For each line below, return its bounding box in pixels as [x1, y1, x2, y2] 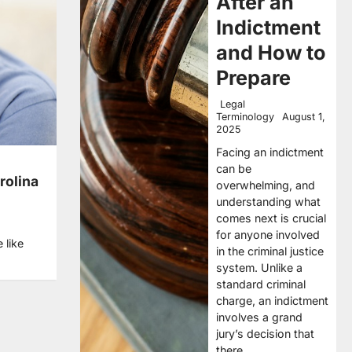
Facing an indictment [216, 145, 324, 159]
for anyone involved [216, 228, 320, 241]
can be [216, 162, 251, 175]
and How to [216, 41, 326, 64]
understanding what [216, 195, 321, 208]
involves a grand [216, 310, 302, 324]
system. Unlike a [216, 261, 302, 274]
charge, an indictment [216, 294, 328, 307]
